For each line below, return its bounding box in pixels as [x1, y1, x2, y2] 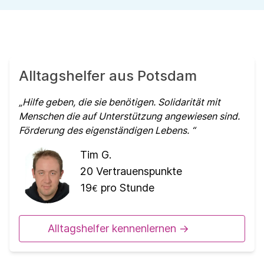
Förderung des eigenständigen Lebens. [19, 124, 192, 137]
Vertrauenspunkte [93, 165, 182, 178]
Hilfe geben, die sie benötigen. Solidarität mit [22, 96, 220, 108]
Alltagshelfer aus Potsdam [19, 67, 197, 85]
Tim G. [80, 148, 111, 161]
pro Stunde [98, 181, 154, 194]
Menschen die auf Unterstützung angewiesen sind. [19, 110, 240, 123]
